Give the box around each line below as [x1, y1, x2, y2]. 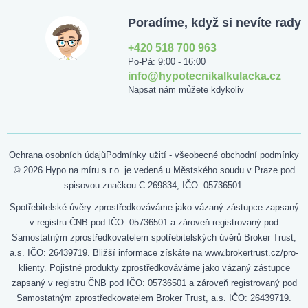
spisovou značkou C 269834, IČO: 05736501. [63, 179, 245, 190]
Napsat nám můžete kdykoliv [128, 84, 244, 95]
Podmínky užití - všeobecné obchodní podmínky [106, 149, 299, 160]
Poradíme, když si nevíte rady [128, 15, 301, 30]
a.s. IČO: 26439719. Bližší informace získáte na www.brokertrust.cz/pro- [10, 247, 298, 258]
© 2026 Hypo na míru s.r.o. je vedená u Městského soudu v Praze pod [13, 164, 295, 175]
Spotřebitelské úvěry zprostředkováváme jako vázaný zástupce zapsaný [9, 201, 299, 212]
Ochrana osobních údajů [9, 149, 106, 160]
